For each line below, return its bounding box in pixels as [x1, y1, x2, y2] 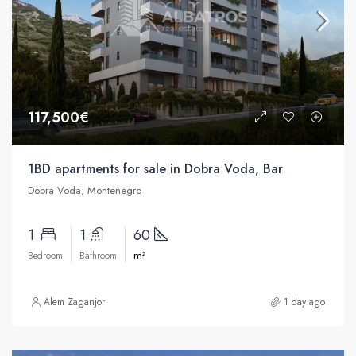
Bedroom [28, 248, 63, 263]
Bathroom [79, 248, 117, 263]
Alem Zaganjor [44, 294, 105, 309]
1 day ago [284, 294, 325, 309]
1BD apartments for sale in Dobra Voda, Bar [28, 159, 283, 178]
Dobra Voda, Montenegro [28, 182, 141, 198]
